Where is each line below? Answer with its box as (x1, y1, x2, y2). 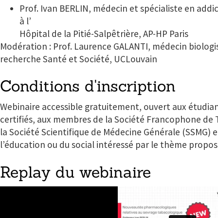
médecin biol (152, 40, 204, 52)
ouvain (130, 53, 157, 65)
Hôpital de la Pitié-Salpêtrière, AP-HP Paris (19, 27, 188, 39)
